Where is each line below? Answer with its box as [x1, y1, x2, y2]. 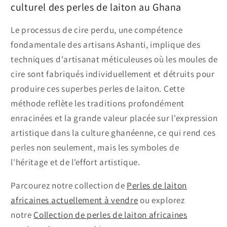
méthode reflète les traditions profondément [11, 97, 184, 109]
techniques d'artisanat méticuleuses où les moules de [11, 53, 218, 65]
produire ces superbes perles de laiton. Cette [11, 82, 185, 94]
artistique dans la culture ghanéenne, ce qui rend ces [11, 126, 216, 138]
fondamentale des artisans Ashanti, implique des [11, 38, 201, 50]
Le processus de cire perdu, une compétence [11, 23, 183, 35]
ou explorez [138, 194, 185, 206]
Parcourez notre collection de [11, 179, 127, 192]
